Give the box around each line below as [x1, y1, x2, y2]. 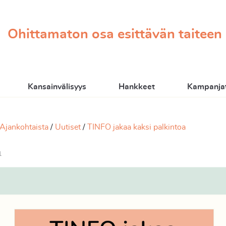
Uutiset [55, 123, 81, 131]
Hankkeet [119, 83, 155, 91]
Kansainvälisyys [28, 83, 87, 91]
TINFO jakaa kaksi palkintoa [87, 123, 186, 131]
